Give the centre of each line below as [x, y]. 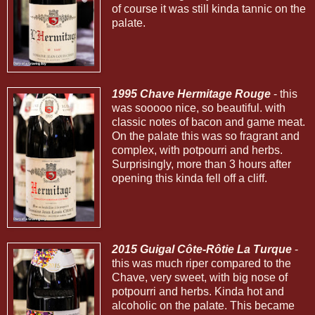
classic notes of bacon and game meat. [208, 122]
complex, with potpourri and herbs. [197, 150]
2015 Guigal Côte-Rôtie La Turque [201, 249]
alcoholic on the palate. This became [203, 305]
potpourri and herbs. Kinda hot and [198, 291]
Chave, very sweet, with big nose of [199, 277]
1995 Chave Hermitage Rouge [191, 94]
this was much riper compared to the [201, 263]
